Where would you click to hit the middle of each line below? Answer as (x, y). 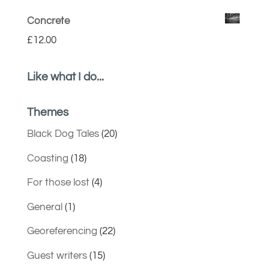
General (44, 207)
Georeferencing (62, 231)
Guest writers (57, 255)
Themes (47, 113)
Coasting (47, 158)
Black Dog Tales (63, 134)
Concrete (48, 21)
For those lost (58, 183)
